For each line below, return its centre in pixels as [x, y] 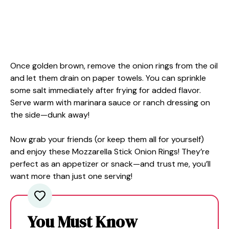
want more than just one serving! [71, 176]
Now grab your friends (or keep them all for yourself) [107, 139]
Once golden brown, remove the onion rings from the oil [114, 65]
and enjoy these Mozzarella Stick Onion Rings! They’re [110, 151]
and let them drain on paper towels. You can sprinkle [108, 78]
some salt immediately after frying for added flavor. [106, 90]
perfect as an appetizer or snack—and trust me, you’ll [110, 164]
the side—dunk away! [50, 114]
